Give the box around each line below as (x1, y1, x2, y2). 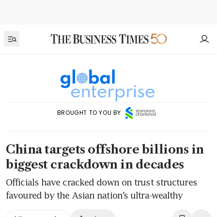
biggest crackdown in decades (6, 157, 184, 172)
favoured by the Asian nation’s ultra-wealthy (6, 190, 183, 201)
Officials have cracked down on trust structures (6, 177, 197, 188)
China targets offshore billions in (6, 142, 204, 157)
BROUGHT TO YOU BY (57, 108, 122, 117)
